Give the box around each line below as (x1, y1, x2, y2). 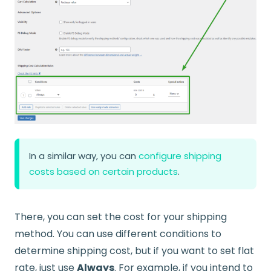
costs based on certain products (29, 165, 178, 178)
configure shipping (139, 149, 221, 162)
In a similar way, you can (29, 149, 139, 162)
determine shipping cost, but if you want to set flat (15, 244, 254, 258)
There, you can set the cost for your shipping (15, 210, 227, 224)
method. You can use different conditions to (15, 227, 221, 241)
